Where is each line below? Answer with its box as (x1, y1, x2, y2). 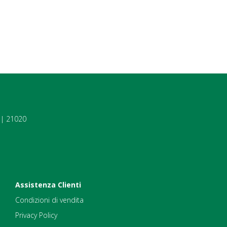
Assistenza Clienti (15, 179, 81, 190)
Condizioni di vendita (15, 195, 84, 205)
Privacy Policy (15, 210, 57, 220)
